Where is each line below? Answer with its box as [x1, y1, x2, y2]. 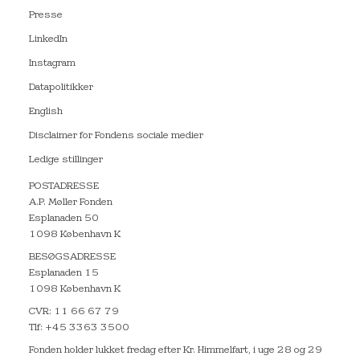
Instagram [29, 59, 76, 69]
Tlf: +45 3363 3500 [29, 323, 129, 333]
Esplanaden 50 [29, 214, 99, 224]
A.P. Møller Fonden [29, 198, 112, 208]
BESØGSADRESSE [29, 252, 116, 263]
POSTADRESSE [29, 182, 99, 192]
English [29, 107, 63, 117]
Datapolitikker [29, 83, 93, 93]
